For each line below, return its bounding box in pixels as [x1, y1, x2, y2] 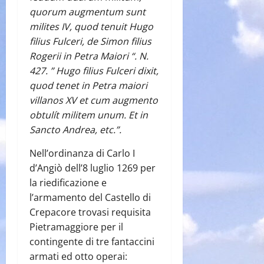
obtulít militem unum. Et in [29, 108, 148, 121]
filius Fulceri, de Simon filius [29, 34, 151, 48]
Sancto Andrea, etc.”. [29, 123, 121, 136]
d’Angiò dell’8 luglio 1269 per [29, 161, 156, 174]
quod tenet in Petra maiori [29, 78, 147, 92]
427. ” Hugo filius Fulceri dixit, [29, 64, 159, 77]
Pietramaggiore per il [29, 220, 123, 233]
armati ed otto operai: [29, 249, 127, 263]
